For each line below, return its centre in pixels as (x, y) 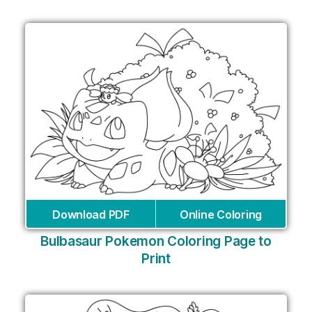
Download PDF (91, 215)
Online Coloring (221, 215)
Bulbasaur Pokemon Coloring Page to (156, 242)
